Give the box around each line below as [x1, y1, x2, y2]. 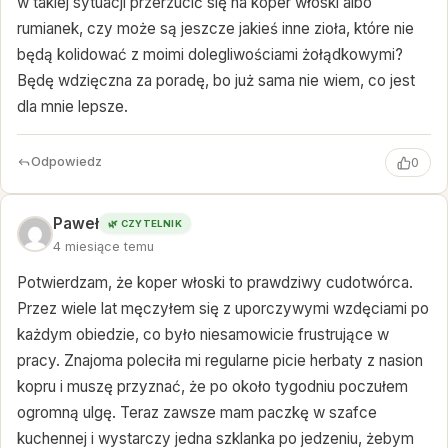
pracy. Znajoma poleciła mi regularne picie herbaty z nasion [17, 351, 423, 371]
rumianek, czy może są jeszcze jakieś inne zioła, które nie [17, 19, 414, 39]
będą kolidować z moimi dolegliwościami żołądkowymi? [17, 45, 403, 65]
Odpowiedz [31, 154, 102, 170]
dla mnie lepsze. [17, 97, 128, 117]
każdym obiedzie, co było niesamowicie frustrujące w [17, 325, 389, 345]
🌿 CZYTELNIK [107, 217, 183, 229]
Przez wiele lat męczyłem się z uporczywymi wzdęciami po [17, 299, 429, 319]
